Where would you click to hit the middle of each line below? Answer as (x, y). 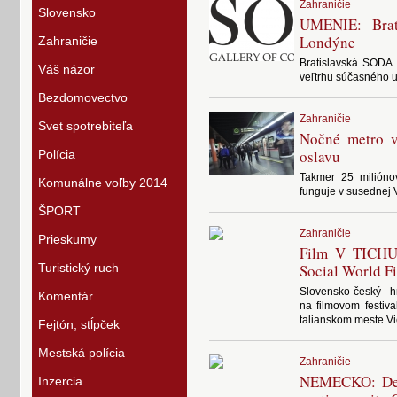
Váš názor (66, 69)
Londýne (327, 42)
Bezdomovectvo (83, 97)
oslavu (320, 156)
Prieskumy (67, 239)
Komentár (66, 296)
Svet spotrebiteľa (86, 126)
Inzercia (60, 381)
